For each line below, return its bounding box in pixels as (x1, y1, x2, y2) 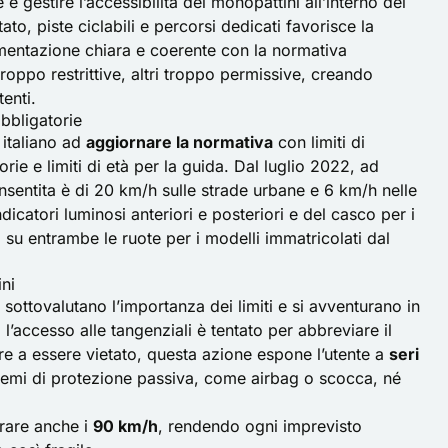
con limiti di (273, 131, 365, 152)
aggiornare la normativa (86, 131, 273, 152)
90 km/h (93, 415, 158, 436)
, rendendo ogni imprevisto (158, 415, 362, 436)
